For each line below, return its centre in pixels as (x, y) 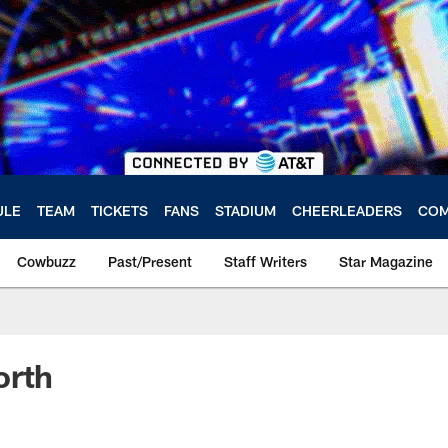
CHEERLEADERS (347, 210)
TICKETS (119, 210)
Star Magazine (386, 261)
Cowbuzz (46, 261)
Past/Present (150, 261)
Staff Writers (265, 261)
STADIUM (245, 210)
